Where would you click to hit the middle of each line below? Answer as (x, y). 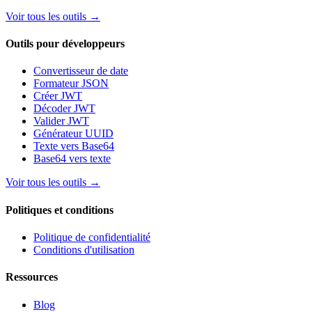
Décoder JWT (64, 109)
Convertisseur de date (81, 71)
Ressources (32, 277)
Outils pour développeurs (65, 44)
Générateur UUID (73, 134)
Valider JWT (61, 121)
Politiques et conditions (60, 210)
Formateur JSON (71, 84)
